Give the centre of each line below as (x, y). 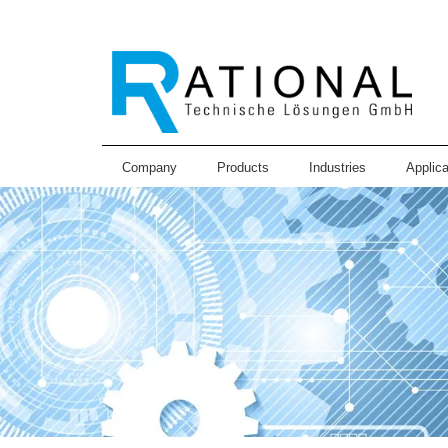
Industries (337, 168)
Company (149, 168)
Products (243, 168)
